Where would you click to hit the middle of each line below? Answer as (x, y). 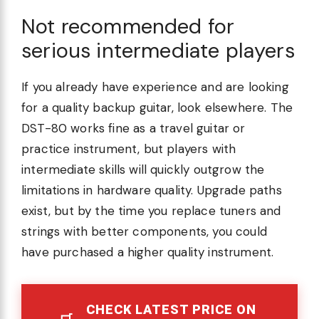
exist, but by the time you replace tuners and (151, 211)
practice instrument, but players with (129, 149)
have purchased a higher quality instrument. (148, 252)
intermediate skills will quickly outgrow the (143, 170)
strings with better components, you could (144, 232)
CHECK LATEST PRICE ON (171, 310)
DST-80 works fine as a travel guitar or (134, 129)
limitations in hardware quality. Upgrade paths (152, 190)
